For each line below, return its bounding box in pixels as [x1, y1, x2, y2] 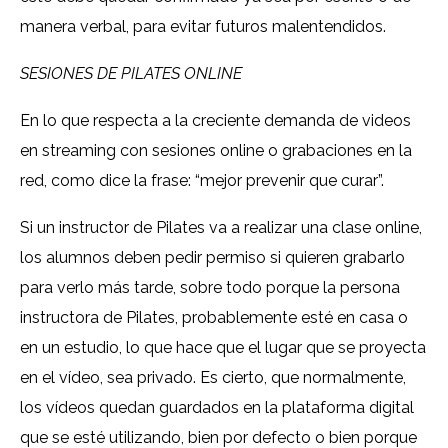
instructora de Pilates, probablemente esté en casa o [20, 308, 408, 328]
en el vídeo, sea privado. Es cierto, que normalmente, [20, 368, 406, 388]
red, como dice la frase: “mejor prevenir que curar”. [20, 171, 384, 191]
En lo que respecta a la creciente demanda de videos [20, 111, 411, 131]
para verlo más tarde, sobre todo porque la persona [20, 278, 400, 298]
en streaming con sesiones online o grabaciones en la [20, 141, 412, 161]
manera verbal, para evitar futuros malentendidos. [20, 17, 386, 37]
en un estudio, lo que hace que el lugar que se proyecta [20, 338, 426, 358]
